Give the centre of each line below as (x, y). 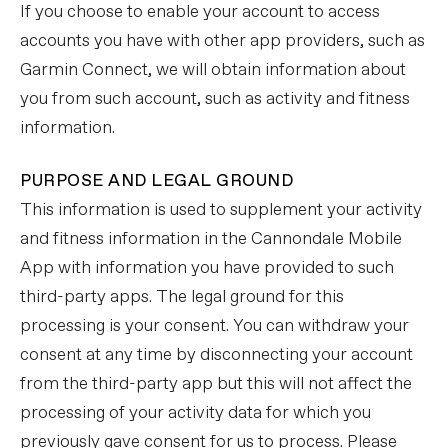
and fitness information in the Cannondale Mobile (211, 239)
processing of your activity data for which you (195, 413)
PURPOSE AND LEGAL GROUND (156, 181)
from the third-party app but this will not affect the (216, 384)
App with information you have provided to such (207, 268)
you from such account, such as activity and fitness (215, 99)
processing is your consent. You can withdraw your (214, 326)
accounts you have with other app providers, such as (222, 41)
